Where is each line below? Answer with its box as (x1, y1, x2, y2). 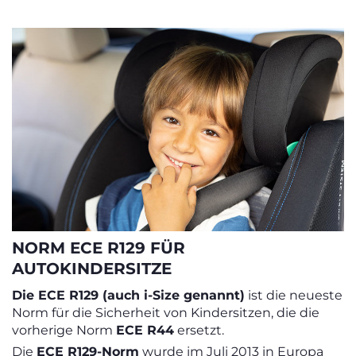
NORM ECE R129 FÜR (12, 238, 185, 257)
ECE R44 (116, 322, 174, 338)
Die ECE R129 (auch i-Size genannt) (12, 287, 245, 303)
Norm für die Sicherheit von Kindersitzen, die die (12, 304, 319, 320)
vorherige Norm (12, 322, 116, 338)
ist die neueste (245, 287, 342, 303)
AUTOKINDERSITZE (12, 258, 172, 278)
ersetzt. (174, 322, 224, 338)
